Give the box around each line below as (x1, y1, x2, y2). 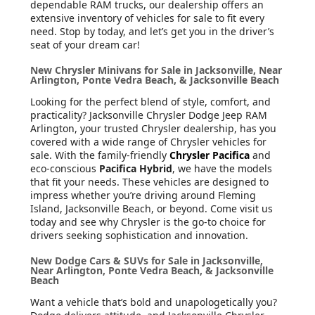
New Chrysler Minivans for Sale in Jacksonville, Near (30, 63, 282, 77)
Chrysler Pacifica (169, 148, 250, 162)
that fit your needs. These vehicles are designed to (30, 175, 269, 189)
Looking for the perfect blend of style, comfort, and (30, 95, 271, 109)
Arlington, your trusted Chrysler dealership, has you (30, 122, 276, 136)
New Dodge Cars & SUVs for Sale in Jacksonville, (30, 254, 263, 268)
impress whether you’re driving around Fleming (30, 188, 256, 202)
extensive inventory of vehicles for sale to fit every (30, 11, 264, 25)
